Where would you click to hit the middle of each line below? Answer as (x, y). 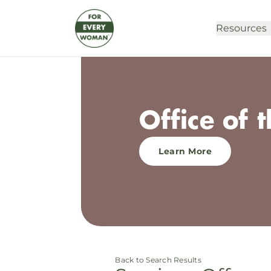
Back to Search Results (158, 260)
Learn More (185, 151)
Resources (241, 28)
